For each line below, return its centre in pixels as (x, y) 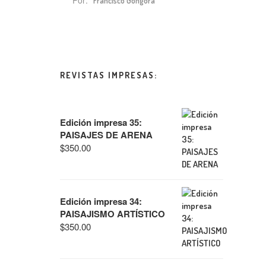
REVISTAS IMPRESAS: (109, 75)
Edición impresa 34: (101, 201)
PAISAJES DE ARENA (106, 135)
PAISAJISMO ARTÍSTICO (113, 214)
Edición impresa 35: (101, 122)
